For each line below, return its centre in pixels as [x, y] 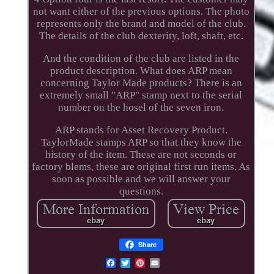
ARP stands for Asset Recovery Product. [141, 130]
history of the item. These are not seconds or [141, 154]
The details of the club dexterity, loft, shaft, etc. [141, 35]
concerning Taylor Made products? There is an [141, 83]
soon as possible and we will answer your [141, 179]
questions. [141, 191]
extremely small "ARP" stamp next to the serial [141, 95]
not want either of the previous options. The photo [141, 11]
